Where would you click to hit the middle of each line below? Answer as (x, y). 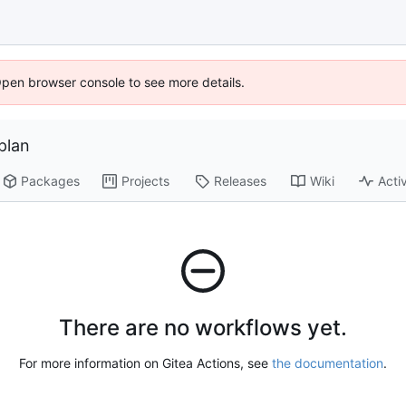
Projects (146, 181)
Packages (51, 181)
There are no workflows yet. (203, 328)
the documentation (328, 363)
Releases (241, 181)
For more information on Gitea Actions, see (145, 363)
